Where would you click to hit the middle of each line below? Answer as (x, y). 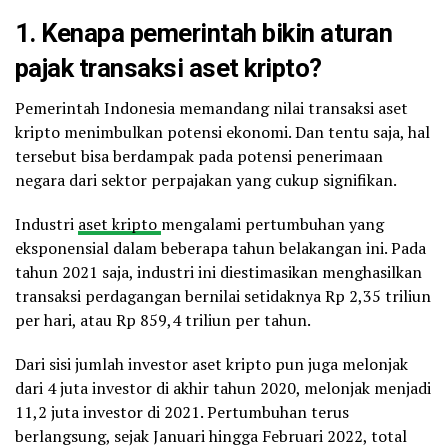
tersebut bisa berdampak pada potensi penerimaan (199, 155)
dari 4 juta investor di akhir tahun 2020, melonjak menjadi (223, 387)
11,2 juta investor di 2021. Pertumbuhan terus (182, 411)
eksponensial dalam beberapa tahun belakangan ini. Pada (220, 247)
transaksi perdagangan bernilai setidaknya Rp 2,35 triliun (223, 295)
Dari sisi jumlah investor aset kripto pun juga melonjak (211, 363)
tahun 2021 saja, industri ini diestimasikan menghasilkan (218, 271)
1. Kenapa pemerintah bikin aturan (204, 32)
